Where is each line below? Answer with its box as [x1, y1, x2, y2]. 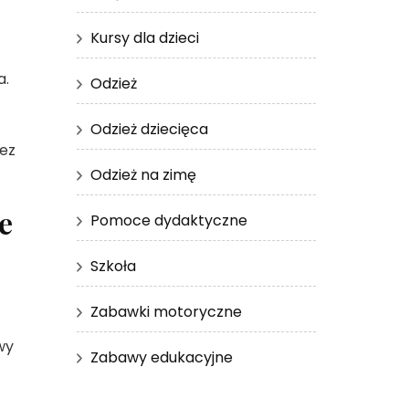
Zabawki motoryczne [89, 300, 242, 322]
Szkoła [89, 255, 136, 277]
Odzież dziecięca [89, 118, 208, 140]
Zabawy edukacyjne [89, 346, 233, 368]
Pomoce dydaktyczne [89, 209, 247, 231]
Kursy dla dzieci [89, 26, 199, 48]
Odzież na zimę [89, 163, 196, 185]
